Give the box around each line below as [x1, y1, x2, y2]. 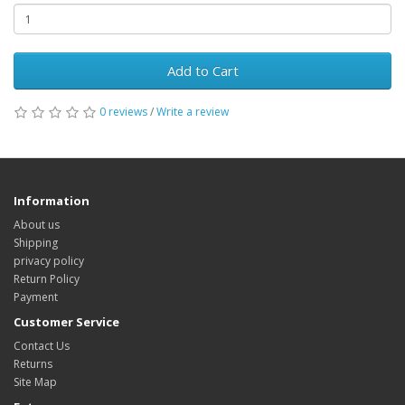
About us [14, 217, 60, 233]
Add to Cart [166, 61, 239, 80]
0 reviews [99, 104, 147, 120]
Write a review [156, 104, 229, 120]
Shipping [14, 235, 58, 251]
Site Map [14, 374, 57, 391]
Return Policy [14, 271, 80, 287]
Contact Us [14, 338, 70, 354]
